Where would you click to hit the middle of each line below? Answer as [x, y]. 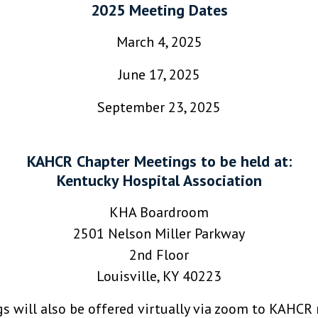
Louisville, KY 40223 [159, 276]
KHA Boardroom [159, 213]
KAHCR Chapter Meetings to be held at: [159, 161]
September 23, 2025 [159, 108]
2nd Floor [159, 255]
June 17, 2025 [159, 75]
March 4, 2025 [159, 42]
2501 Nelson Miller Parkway [159, 234]
